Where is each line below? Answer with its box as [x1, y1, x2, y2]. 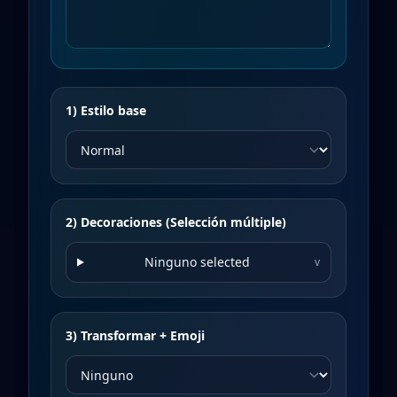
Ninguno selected [144, 253, 250, 270]
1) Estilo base [66, 102, 146, 119]
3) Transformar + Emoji [66, 327, 205, 344]
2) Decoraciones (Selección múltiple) [66, 214, 286, 230]
